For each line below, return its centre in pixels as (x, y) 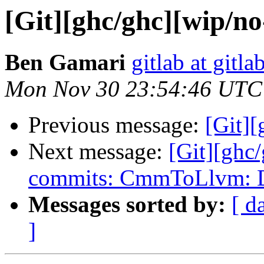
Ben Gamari (65, 62)
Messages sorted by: (127, 204)
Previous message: (117, 125)
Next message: (98, 151)
